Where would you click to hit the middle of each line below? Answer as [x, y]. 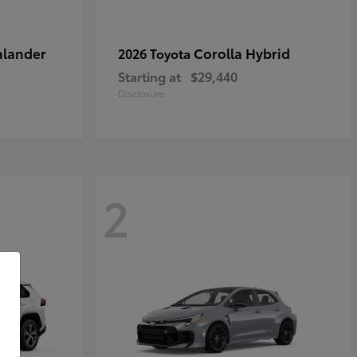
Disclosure [141, 93]
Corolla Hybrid [242, 53]
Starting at [149, 76]
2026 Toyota [156, 53]
